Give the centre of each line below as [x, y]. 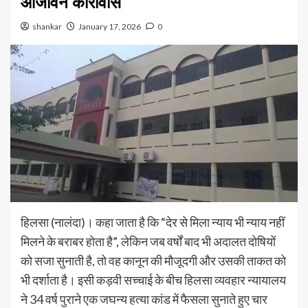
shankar [47, 27]
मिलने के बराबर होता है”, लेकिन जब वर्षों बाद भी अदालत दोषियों [148, 242]
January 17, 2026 [110, 27]
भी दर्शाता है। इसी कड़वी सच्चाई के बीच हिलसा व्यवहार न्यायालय [153, 280]
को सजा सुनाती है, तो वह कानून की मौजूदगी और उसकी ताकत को [153, 261]
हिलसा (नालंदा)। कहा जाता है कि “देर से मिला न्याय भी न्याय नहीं [153, 222]
